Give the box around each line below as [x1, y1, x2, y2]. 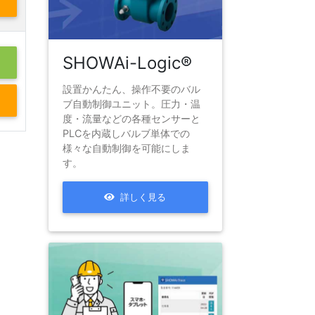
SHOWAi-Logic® [62, 52, 192, 73]
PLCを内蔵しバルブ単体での [62, 127, 190, 139]
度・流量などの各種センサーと [62, 112, 200, 124]
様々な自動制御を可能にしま [62, 141, 191, 154]
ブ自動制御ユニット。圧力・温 [62, 97, 200, 110]
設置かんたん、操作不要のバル [62, 82, 200, 95]
